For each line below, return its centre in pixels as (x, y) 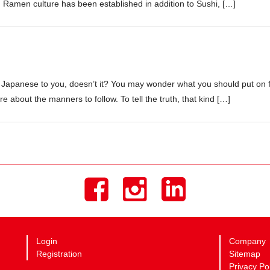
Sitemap (245, 253)
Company (247, 241)
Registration (59, 253)
